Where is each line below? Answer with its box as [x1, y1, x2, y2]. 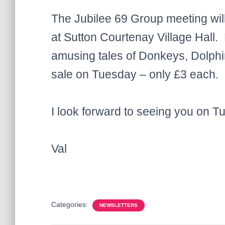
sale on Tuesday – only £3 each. [51, 68, 218, 81]
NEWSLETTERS [99, 202, 138, 208]
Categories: [51, 200, 90, 208]
